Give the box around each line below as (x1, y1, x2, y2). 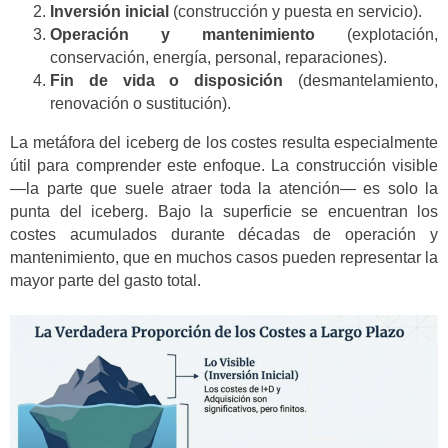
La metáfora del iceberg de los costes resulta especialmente (10, 133, 438, 151)
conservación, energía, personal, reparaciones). (50, 49, 387, 67)
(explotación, (315, 26, 438, 44)
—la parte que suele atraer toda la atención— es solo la (10, 179, 438, 197)
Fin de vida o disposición (50, 72, 284, 90)
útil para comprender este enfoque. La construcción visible (10, 156, 438, 174)
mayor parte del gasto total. (10, 271, 201, 289)
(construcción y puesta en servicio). (169, 3, 422, 21)
